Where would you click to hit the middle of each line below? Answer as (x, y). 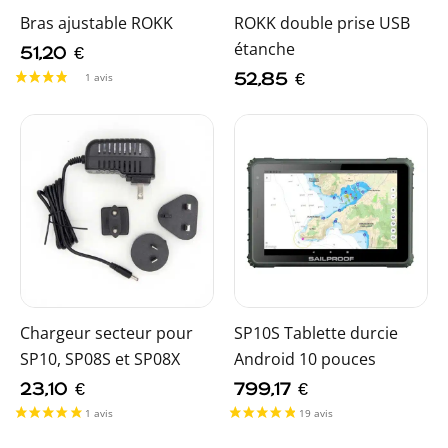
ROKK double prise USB (322, 23)
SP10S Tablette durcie (316, 332)
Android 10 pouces (305, 358)
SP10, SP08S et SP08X (100, 358)
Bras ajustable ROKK (96, 23)
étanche (264, 49)
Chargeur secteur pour (106, 332)
